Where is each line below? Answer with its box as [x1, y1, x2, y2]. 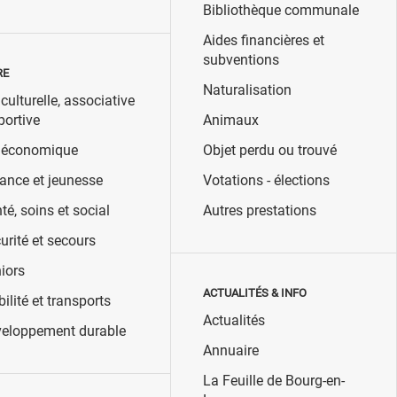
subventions [202, 51, 279, 69]
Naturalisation [202, 82, 292, 99]
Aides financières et [202, 32, 324, 50]
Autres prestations [202, 202, 316, 220]
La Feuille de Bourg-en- [202, 372, 345, 390]
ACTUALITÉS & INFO [202, 286, 307, 300]
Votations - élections [202, 172, 330, 190]
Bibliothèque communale [202, 2, 359, 19]
